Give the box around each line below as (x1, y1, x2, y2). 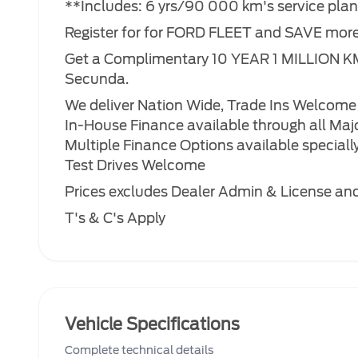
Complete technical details (65, 344, 214, 356)
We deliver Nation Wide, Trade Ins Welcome (65, 97, 356, 113)
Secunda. (65, 71, 129, 87)
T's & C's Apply (65, 210, 165, 226)
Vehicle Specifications (65, 315, 240, 334)
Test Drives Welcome (65, 157, 205, 173)
